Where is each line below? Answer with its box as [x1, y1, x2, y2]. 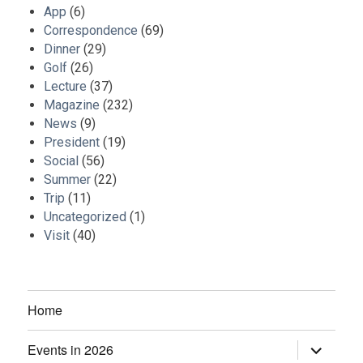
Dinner [44, 41, 81, 57]
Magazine [44, 96, 100, 113]
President [44, 134, 100, 150]
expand [295, 340, 341, 357]
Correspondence [44, 22, 139, 38]
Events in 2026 [28, 340, 114, 360]
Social [44, 152, 79, 169]
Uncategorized [44, 208, 127, 224]
